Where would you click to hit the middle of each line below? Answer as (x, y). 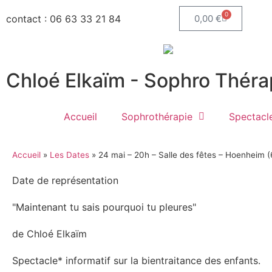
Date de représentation (65, 180)
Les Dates (70, 155)
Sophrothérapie (157, 116)
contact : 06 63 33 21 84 (63, 19)
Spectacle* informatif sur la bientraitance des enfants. (138, 260)
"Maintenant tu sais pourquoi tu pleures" (104, 207)
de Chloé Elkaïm (49, 233)
